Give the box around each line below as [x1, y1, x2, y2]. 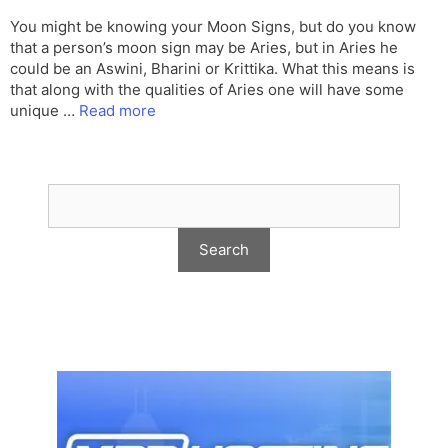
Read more [79, 101, 156, 121]
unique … [10, 101, 79, 121]
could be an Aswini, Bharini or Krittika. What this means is [10, 59, 415, 79]
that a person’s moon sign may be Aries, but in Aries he [10, 38, 398, 58]
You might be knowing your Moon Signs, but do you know [10, 17, 416, 37]
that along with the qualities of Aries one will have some [10, 80, 404, 100]
